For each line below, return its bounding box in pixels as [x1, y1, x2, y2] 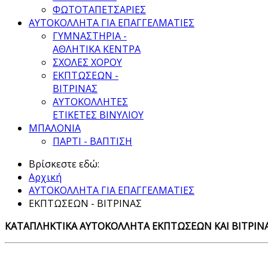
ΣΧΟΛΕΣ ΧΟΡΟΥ [53, 56, 122, 69]
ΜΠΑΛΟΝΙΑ [29, 121, 81, 135]
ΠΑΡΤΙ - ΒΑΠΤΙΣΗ [53, 135, 132, 148]
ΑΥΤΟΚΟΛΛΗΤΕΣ [53, 95, 128, 108]
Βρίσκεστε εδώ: [29, 157, 104, 170]
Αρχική [29, 170, 62, 184]
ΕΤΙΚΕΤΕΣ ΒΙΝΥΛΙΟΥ [53, 108, 144, 121]
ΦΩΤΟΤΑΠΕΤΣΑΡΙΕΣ [53, 3, 146, 16]
